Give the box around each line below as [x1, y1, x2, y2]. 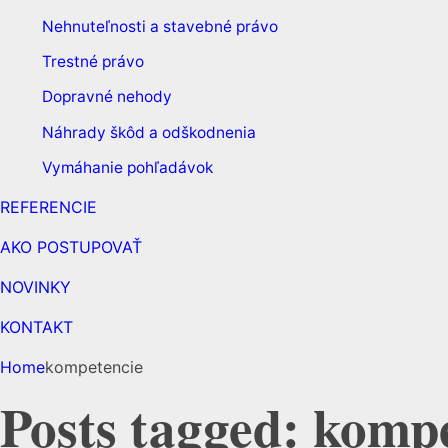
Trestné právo [41, 51, 144, 71]
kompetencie [45, 357, 143, 378]
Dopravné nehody [41, 87, 172, 107]
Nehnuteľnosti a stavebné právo [41, 16, 278, 36]
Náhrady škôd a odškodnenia [41, 122, 256, 142]
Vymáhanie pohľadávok [41, 158, 213, 178]
